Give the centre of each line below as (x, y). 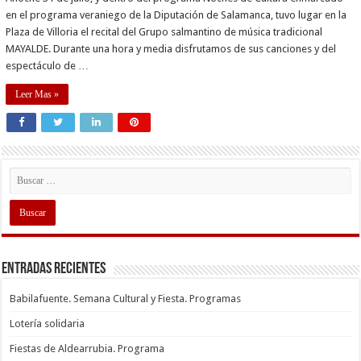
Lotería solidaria (48, 323)
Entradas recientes (54, 269)
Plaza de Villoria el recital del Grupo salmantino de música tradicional (164, 31)
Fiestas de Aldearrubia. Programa (87, 348)
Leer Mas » (37, 94)
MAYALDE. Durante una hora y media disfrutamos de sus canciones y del (171, 48)
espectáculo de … (48, 65)
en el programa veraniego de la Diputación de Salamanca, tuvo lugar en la (176, 15)
